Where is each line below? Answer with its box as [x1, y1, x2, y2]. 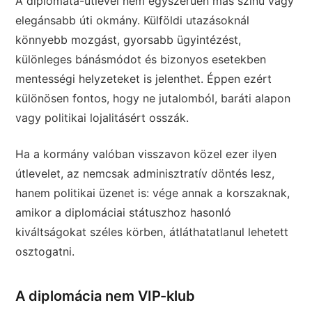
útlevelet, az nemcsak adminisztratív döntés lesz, [15, 166, 275, 180]
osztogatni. [15, 244, 75, 258]
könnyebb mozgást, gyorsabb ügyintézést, [15, 32, 242, 47]
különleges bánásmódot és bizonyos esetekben [15, 52, 267, 66]
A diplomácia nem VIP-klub [15, 287, 196, 304]
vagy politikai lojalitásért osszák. [15, 110, 189, 125]
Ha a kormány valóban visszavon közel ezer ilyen [15, 146, 277, 161]
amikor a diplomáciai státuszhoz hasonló [15, 205, 232, 219]
